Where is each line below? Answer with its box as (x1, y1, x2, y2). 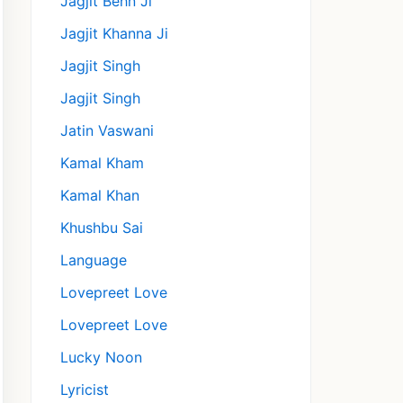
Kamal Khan (60, 186, 139, 205)
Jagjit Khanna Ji (60, 24, 168, 43)
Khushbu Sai (60, 219, 143, 237)
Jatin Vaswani (60, 121, 154, 140)
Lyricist (60, 381, 109, 399)
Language (60, 251, 127, 270)
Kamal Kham (60, 154, 144, 173)
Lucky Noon (60, 348, 142, 367)
